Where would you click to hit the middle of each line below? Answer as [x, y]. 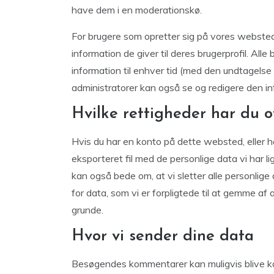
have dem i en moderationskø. [137, 10]
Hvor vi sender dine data [163, 236]
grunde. [87, 210]
